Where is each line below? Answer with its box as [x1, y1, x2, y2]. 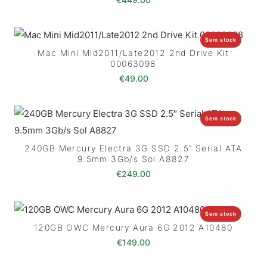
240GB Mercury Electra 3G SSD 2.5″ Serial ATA [24, 143, 243, 154]
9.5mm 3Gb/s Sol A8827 [77, 154, 190, 164]
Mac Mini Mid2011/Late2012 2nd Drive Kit [38, 48, 229, 58]
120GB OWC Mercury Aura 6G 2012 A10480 [34, 222, 233, 233]
